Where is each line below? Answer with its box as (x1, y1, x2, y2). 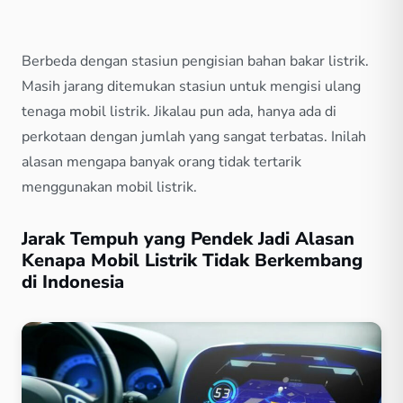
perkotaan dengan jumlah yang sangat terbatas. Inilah (22, 126, 366, 147)
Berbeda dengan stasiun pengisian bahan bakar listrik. (22, 50, 369, 71)
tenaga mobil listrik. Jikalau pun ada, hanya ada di (22, 101, 336, 121)
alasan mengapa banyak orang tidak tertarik (22, 151, 301, 172)
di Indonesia (22, 269, 124, 294)
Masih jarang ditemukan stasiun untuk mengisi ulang (22, 76, 361, 96)
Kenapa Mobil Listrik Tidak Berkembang (22, 247, 363, 273)
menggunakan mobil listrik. (22, 176, 197, 197)
